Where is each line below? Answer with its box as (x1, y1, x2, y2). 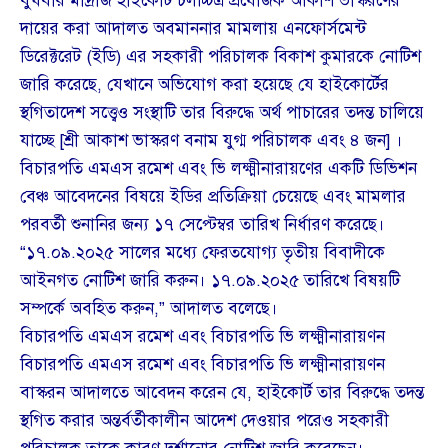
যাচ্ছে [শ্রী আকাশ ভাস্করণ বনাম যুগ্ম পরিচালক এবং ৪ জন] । (20, 130, 403, 152)
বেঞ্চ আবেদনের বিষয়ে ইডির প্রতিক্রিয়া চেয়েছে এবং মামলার (20, 186, 406, 208)
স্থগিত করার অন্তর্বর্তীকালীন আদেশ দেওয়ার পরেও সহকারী (20, 410, 389, 432)
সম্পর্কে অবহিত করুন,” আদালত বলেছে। (20, 298, 278, 320)
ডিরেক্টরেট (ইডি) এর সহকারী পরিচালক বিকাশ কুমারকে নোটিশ (20, 46, 421, 68)
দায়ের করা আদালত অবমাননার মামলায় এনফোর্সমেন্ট (20, 18, 366, 40)
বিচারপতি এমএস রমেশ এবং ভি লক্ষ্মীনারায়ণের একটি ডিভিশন (20, 158, 417, 180)
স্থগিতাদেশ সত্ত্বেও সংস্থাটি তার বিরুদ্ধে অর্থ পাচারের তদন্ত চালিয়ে (20, 102, 424, 124)
